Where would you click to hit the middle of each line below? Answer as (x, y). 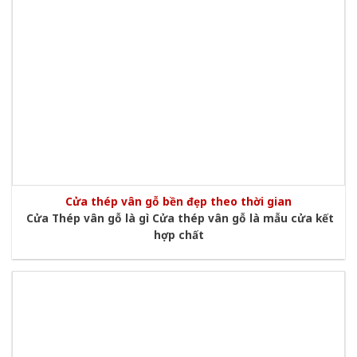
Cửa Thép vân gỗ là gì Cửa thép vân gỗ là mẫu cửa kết (178, 218)
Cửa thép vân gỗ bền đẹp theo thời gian (178, 202)
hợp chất (178, 234)
